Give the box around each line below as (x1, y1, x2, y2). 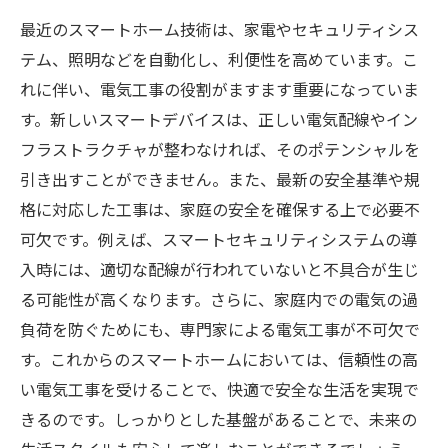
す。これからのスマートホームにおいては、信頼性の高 (20, 347, 418, 371)
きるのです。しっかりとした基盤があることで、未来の (20, 407, 417, 431)
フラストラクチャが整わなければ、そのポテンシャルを (20, 137, 420, 161)
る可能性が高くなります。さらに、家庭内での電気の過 (20, 287, 418, 311)
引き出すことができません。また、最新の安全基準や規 (20, 167, 420, 191)
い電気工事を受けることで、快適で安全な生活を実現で (20, 377, 419, 401)
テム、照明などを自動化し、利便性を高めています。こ (20, 47, 418, 71)
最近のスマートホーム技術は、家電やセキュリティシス (20, 17, 419, 41)
